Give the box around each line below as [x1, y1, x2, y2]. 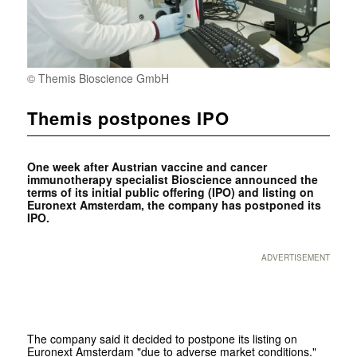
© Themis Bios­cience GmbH [26, 69, 169, 86]
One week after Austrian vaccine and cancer [26, 158, 267, 175]
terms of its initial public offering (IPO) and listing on [26, 183, 314, 200]
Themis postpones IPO [26, 104, 229, 131]
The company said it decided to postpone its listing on [26, 330, 297, 347]
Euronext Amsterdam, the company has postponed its [26, 196, 321, 213]
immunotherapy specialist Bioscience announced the [26, 171, 318, 187]
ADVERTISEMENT [261, 251, 331, 263]
